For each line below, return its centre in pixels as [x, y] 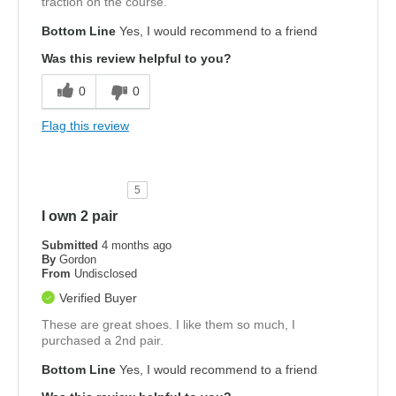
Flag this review [85, 125]
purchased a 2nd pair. [103, 340]
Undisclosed [106, 273]
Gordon [78, 259]
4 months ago [137, 245]
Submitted [72, 245]
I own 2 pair [80, 216]
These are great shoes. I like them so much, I [168, 324]
